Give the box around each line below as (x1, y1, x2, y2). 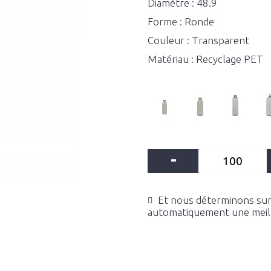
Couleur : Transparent (148, 34, 249, 46)
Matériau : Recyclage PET (148, 53, 263, 65)
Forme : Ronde (148, 16, 214, 27)
